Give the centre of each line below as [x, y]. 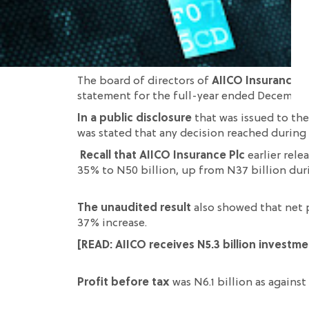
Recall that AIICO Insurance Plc [164, 156]
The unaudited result [136, 208]
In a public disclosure [134, 119]
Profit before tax [125, 283]
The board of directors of [144, 81]
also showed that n [243, 208]
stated [115, 134]
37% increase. [112, 223]
